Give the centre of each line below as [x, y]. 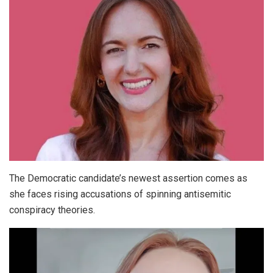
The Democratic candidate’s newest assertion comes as [128, 178]
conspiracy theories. [52, 210]
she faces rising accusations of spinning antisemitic [120, 194]
